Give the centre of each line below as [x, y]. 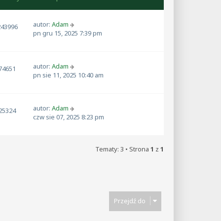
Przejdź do [130, 201]
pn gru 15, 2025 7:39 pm [68, 33]
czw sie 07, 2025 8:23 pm [69, 117]
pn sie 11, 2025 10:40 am [68, 75]
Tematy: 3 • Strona [123, 149]
